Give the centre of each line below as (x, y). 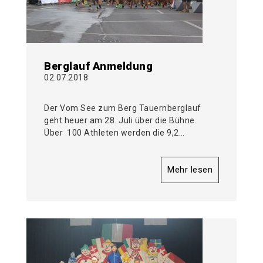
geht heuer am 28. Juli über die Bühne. (120, 121)
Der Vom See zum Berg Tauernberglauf (123, 108)
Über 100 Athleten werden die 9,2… (114, 133)
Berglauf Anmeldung (98, 66)
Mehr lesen (190, 170)
